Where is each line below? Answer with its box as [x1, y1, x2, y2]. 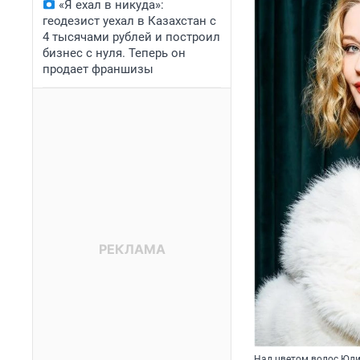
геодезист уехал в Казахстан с [43, 14, 216, 28]
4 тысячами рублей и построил [43, 30, 220, 44]
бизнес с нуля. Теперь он [43, 46, 186, 60]
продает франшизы [43, 62, 153, 76]
